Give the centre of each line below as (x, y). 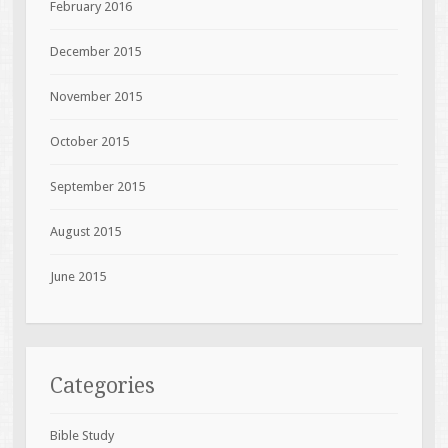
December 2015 (95, 51)
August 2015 (85, 231)
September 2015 (97, 186)
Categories (102, 385)
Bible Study (81, 435)
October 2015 (89, 141)
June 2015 (77, 276)
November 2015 (95, 96)
